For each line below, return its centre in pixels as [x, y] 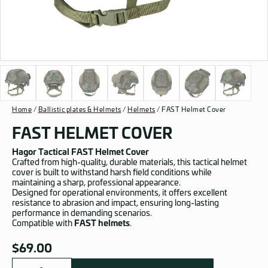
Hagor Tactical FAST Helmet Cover [80, 153]
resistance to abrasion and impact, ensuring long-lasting [115, 203]
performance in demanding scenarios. [82, 214]
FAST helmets [102, 224]
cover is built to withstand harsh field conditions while [112, 173]
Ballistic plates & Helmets [80, 110]
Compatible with [43, 224]
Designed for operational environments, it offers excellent [120, 193]
